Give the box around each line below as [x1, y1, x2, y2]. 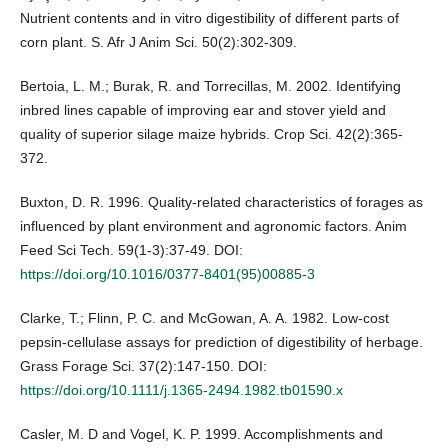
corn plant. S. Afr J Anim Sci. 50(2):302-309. [20, 34, 297, 51]
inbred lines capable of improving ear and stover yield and [20, 102, 386, 119]
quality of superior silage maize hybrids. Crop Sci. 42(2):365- [20, 126, 403, 143]
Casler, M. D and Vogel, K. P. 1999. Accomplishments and [20, 426, 383, 443]
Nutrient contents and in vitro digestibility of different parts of [20, 10, 399, 27]
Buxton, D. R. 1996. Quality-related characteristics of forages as [20, 194, 423, 211]
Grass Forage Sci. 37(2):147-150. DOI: [20, 358, 267, 375]
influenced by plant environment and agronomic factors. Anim [20, 218, 407, 235]
